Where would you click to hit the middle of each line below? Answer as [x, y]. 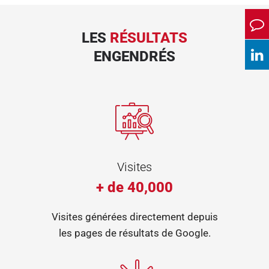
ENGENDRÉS [134, 56]
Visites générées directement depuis [134, 216]
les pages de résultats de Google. [134, 233]
